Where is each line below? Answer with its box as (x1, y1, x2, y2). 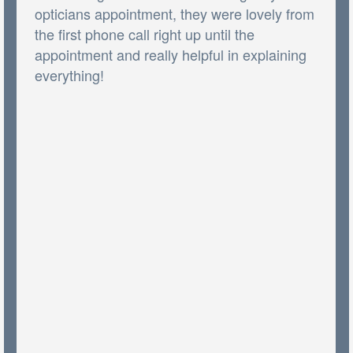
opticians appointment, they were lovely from (35, 2, 315, 24)
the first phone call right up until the (35, 23, 255, 44)
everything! (35, 64, 105, 85)
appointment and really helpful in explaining (35, 43, 307, 65)
